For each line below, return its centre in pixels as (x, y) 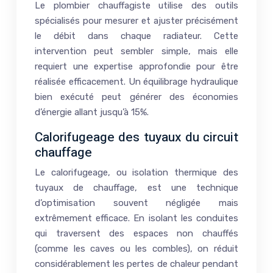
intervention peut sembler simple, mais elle (136, 51)
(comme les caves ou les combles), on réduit (136, 248)
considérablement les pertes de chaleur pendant (136, 264)
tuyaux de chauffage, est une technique (136, 187)
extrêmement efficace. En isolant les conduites (136, 218)
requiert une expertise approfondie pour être (136, 66)
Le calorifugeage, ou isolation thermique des (136, 172)
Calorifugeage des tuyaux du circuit (136, 137)
